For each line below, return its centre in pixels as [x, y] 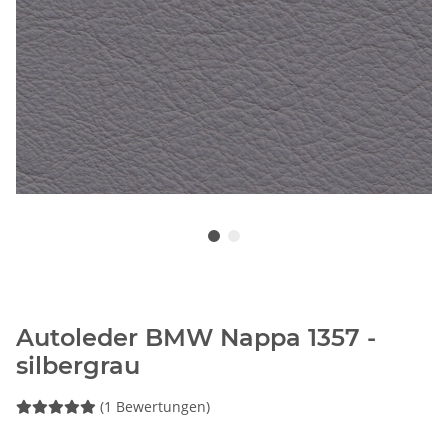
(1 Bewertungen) [155, 407]
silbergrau [78, 366]
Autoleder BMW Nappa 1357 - [196, 338]
